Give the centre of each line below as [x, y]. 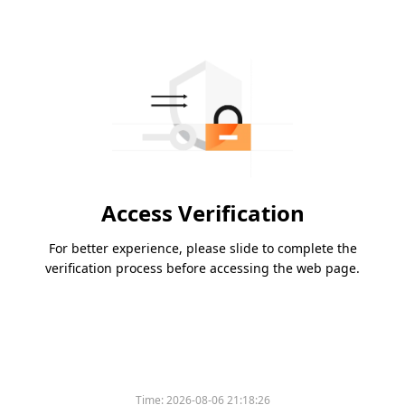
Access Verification [202, 213]
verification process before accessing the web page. [202, 268]
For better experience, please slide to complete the [202, 249]
